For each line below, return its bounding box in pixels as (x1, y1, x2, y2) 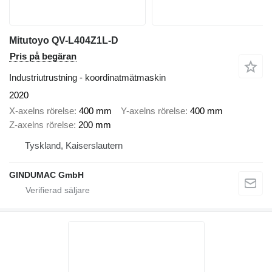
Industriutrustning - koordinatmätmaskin (9, 72, 166, 83)
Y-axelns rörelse (121, 106, 185, 117)
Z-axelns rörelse (9, 120, 73, 131)
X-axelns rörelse (9, 106, 74, 117)
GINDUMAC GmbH (9, 170, 84, 180)
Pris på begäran (10, 50, 76, 61)
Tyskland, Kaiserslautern (25, 140, 123, 151)
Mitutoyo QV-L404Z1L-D (9, 35, 118, 46)
